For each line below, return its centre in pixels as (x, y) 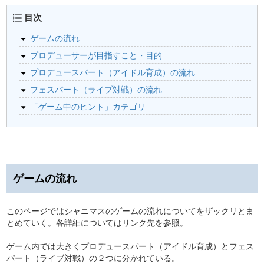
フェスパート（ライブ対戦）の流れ (96, 89)
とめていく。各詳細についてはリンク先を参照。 (97, 222)
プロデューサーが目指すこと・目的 (96, 55)
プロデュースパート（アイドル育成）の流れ (113, 72)
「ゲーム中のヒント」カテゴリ (88, 106)
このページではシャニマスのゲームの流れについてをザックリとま (130, 210)
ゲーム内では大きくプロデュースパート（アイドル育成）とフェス (130, 246)
